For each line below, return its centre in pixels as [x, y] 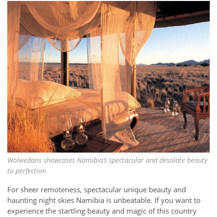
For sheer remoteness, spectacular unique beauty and [97, 189]
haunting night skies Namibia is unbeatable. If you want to [104, 200]
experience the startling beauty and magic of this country [102, 210]
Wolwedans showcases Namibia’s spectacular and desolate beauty [107, 160]
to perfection [27, 171]
